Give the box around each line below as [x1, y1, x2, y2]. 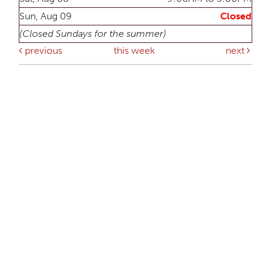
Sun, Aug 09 [19, 10, 72, 22]
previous [22, 44, 62, 56]
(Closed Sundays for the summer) [19, 27, 166, 39]
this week [114, 44, 155, 56]
